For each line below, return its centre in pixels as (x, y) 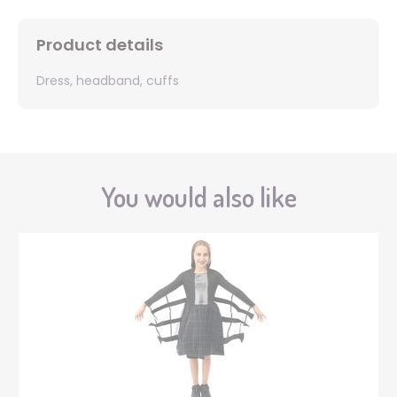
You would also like (198, 196)
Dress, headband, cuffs (108, 80)
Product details (100, 44)
